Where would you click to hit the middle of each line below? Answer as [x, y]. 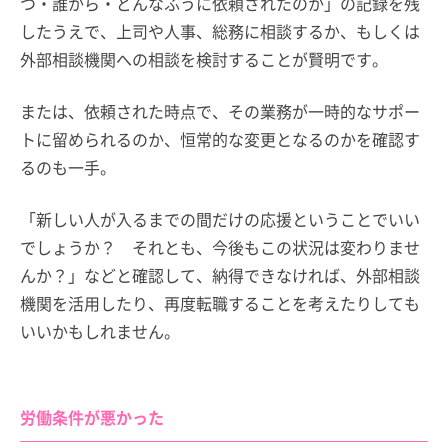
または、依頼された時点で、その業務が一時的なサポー [220, 110]
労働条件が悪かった [92, 416]
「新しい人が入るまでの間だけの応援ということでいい [220, 218]
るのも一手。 [68, 166]
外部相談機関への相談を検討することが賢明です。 [204, 58]
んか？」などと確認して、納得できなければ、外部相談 [220, 274]
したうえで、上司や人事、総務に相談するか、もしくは [220, 30]
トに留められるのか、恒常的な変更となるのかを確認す [220, 138]
